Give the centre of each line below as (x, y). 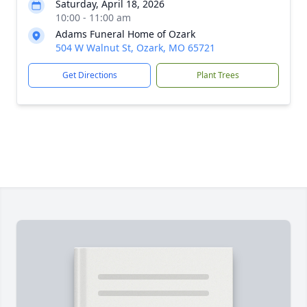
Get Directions (89, 75)
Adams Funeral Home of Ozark (125, 34)
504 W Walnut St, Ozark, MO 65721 (135, 48)
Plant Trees (218, 75)
